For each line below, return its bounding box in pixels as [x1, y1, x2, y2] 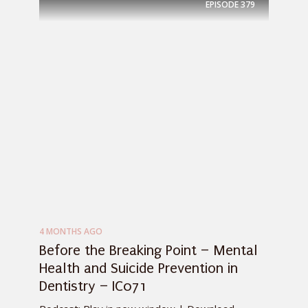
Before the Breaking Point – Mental [39, 242, 258, 259]
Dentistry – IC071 [39, 278, 147, 295]
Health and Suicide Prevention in [39, 260, 238, 277]
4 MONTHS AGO [39, 225, 102, 238]
